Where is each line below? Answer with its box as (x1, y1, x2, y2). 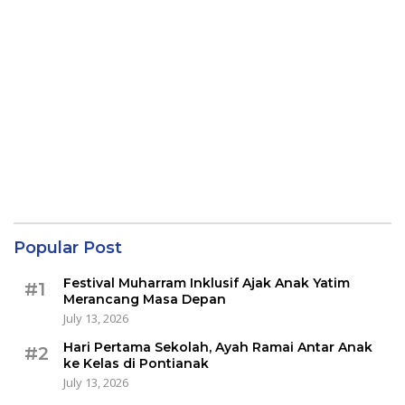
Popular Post (14, 238, 122, 259)
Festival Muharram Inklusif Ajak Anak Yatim (63, 275, 350, 292)
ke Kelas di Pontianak (63, 355, 209, 372)
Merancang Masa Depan (63, 291, 226, 308)
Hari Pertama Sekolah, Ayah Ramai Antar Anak (63, 339, 372, 356)
